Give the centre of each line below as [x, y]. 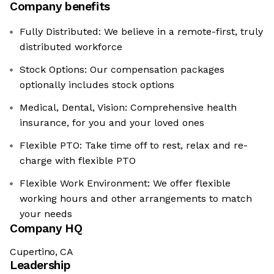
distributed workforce [71, 47]
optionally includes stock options [97, 85]
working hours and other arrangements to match [136, 199]
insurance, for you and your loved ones [112, 123]
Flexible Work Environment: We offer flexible [125, 183]
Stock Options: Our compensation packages [122, 70]
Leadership [40, 265]
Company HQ [46, 229]
